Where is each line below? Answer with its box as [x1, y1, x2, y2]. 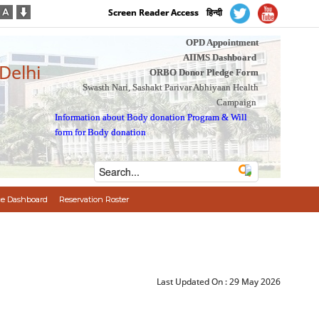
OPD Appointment [185, 37, 258, 48]
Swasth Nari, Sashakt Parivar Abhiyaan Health [82, 82, 258, 93]
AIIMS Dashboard [182, 52, 256, 63]
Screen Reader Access [108, 6, 199, 19]
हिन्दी [206, 6, 223, 19]
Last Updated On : [157, 276, 230, 288]
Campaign [216, 97, 256, 108]
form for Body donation [55, 127, 147, 137]
